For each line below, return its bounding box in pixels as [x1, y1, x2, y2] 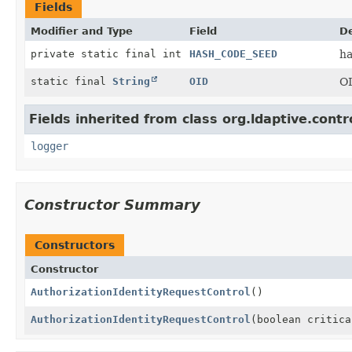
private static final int [31, 47, 181, 60]
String [112, 75, 150, 87]
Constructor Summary [24, 196, 200, 213]
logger [31, 139, 68, 152]
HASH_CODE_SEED [189, 47, 277, 60]
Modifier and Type [31, 24, 133, 37]
